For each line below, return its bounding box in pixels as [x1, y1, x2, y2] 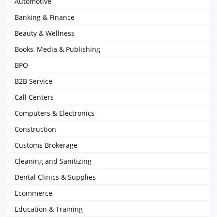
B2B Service [15, 77, 52, 86]
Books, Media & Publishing [15, 45, 100, 54]
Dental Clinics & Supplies [15, 172, 96, 182]
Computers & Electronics [15, 108, 94, 118]
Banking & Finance [15, 13, 75, 22]
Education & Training [15, 204, 83, 214]
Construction [15, 124, 56, 134]
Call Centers [15, 93, 54, 102]
